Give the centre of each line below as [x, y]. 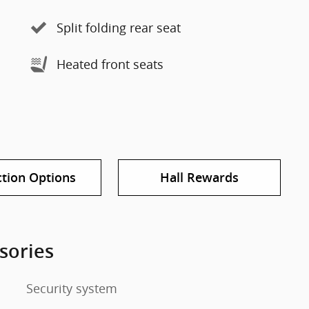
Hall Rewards [199, 177]
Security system [72, 288]
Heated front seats [110, 64]
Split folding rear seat [119, 28]
